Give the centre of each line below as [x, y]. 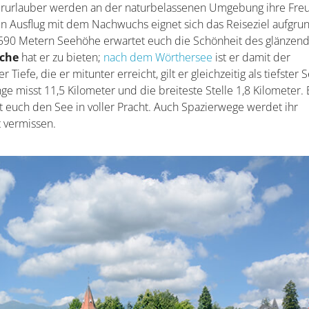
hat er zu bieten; [61, 57]
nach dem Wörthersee [158, 57]
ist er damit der [252, 57]
